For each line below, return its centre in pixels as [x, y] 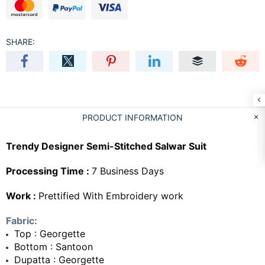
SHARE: [20, 41]
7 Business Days [128, 171]
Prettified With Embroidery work [111, 195]
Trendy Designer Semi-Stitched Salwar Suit [106, 146]
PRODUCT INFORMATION [132, 117]
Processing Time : [49, 171]
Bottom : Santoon [54, 246]
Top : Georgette [50, 233]
